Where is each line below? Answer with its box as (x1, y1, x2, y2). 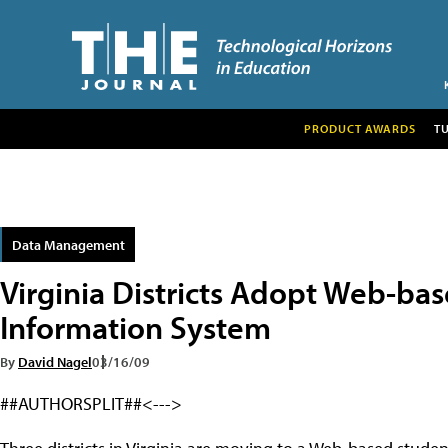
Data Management (12, 234, 125, 254)
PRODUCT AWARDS (303, 120, 416, 136)
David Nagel (18, 351, 92, 371)
